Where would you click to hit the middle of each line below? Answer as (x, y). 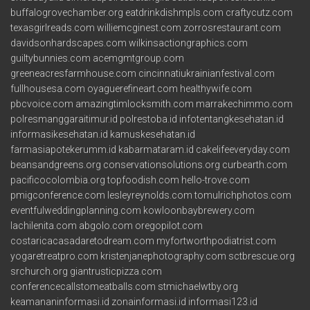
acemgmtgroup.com (138, 58)
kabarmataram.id (156, 149)
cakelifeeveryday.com (243, 149)
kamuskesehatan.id (153, 134)
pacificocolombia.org (58, 180)
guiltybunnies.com (51, 58)
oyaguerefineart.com (133, 88)
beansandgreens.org (56, 164)
